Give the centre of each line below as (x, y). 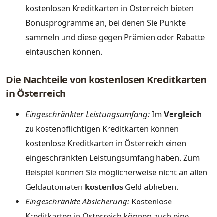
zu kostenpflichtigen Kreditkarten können (102, 129)
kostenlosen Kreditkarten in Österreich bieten (109, 8)
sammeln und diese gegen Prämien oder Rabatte (115, 37)
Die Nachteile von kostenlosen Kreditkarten (106, 79)
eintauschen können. (64, 52)
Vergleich (183, 114)
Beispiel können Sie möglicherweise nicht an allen (116, 172)
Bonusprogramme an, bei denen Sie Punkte (105, 23)
